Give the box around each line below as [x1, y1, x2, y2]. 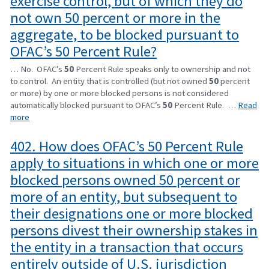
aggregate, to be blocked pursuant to [10, 25, 239, 44]
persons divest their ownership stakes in [10, 221, 258, 240]
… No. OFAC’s [10, 62, 64, 74]
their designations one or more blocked [10, 204, 253, 223]
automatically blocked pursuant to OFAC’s [10, 98, 163, 110]
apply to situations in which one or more [10, 154, 259, 173]
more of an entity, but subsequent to [10, 187, 237, 207]
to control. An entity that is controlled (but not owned [10, 74, 209, 86]
